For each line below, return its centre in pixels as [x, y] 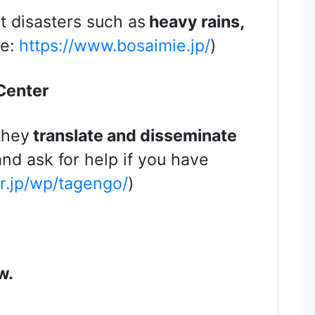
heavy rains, [194, 22]
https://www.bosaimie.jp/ [114, 46]
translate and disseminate [133, 136]
